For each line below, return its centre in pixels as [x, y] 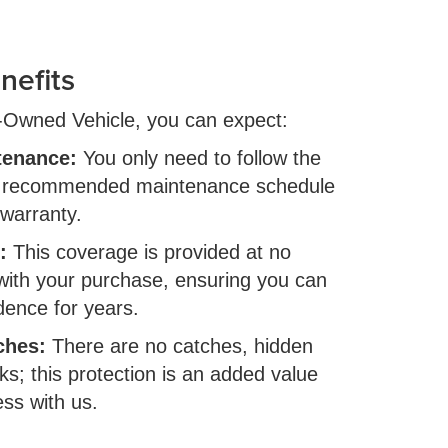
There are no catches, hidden [179, 346]
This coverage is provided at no [148, 252]
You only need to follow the [198, 158]
